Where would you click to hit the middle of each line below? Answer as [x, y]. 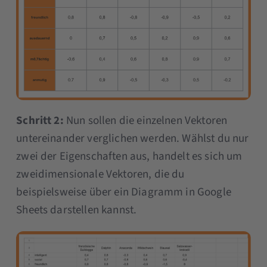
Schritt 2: [40, 121]
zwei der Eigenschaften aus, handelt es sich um [129, 157]
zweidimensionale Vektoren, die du [100, 175]
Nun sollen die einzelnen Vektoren [145, 121]
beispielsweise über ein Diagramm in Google [124, 193]
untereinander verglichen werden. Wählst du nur [133, 139]
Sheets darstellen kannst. [77, 210]
